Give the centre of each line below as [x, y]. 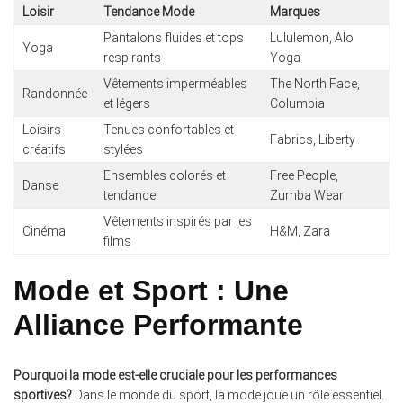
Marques [295, 11]
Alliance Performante [158, 324]
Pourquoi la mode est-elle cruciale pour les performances [175, 376]
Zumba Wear [306, 195]
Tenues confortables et [168, 129]
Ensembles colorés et [164, 175]
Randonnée [54, 93]
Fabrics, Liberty [312, 139]
